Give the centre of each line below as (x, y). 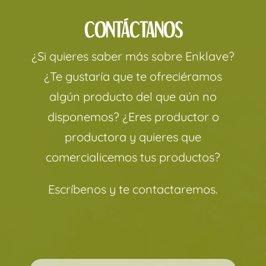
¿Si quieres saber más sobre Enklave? (133, 56)
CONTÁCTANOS (133, 29)
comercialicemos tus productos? (133, 157)
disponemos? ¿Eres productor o (133, 116)
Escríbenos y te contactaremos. (133, 189)
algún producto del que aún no (133, 96)
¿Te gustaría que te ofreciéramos (133, 76)
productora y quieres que (133, 137)
